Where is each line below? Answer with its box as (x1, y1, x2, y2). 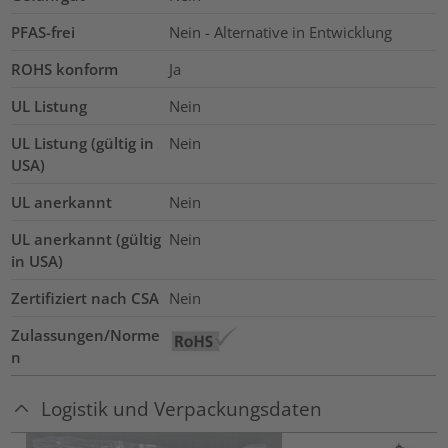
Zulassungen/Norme (11, 325, 161, 346)
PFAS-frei (11, 22, 76, 43)
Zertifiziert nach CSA (11, 288, 160, 309)
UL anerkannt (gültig (11, 229, 162, 250)
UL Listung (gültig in (11, 133, 155, 154)
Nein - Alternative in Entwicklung (168, 22, 392, 43)
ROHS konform (11, 59, 119, 80)
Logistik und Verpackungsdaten (41, 396, 323, 422)
